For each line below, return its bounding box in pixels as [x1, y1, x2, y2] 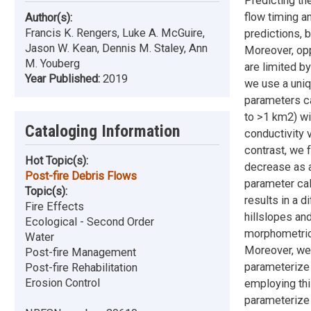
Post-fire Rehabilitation [25, 261, 137, 275]
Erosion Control [25, 276, 100, 290]
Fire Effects [25, 200, 84, 214]
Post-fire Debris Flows [25, 169, 137, 183]
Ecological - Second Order [25, 215, 154, 229]
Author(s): [25, 11, 72, 25]
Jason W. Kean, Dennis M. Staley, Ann [25, 42, 208, 56]
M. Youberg [25, 57, 80, 71]
